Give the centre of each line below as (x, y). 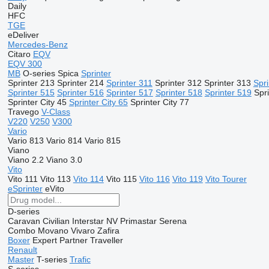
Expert (44, 240)
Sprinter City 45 (37, 102)
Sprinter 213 (31, 83)
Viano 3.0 (64, 160)
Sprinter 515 (31, 92)
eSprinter (25, 189)
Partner (73, 240)
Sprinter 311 (129, 83)
